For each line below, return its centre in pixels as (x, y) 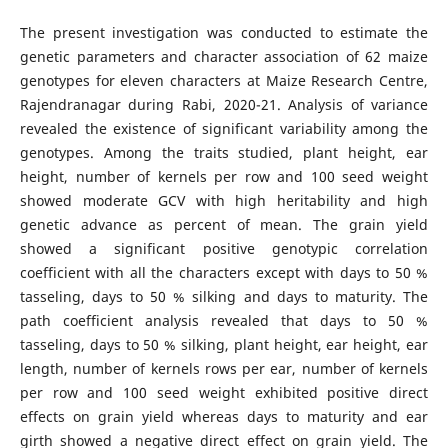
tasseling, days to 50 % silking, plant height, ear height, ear (224, 344)
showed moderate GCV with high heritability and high (224, 200)
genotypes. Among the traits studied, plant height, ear (224, 152)
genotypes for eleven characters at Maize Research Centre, (224, 80)
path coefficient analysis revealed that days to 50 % (224, 320)
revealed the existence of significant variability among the (224, 128)
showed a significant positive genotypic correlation (224, 248)
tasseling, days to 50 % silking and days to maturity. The (224, 296)
